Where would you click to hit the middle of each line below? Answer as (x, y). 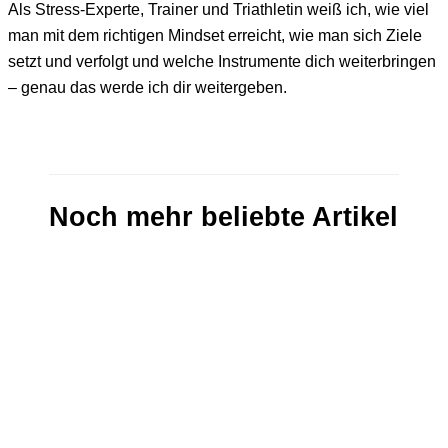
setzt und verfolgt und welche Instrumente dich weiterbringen (222, 61)
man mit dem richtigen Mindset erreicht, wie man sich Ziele (215, 35)
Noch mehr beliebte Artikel (224, 217)
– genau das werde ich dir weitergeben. (147, 87)
